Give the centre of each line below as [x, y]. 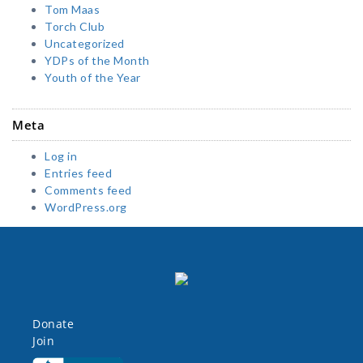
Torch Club [75, 27]
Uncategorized [85, 44]
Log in [61, 156]
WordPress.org [86, 207]
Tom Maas [72, 10]
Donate [53, 324]
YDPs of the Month [97, 61]
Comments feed [88, 190]
